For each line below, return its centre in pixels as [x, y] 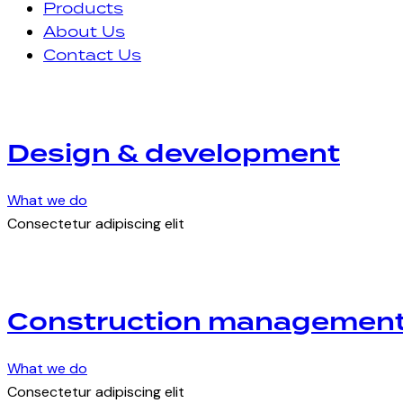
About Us [84, 32]
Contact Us [92, 55]
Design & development [174, 154]
